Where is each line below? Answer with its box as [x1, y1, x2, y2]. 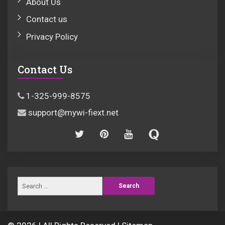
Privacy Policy [26, 32, 78, 42]
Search [119, 182, 139, 190]
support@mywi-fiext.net [28, 107, 119, 118]
